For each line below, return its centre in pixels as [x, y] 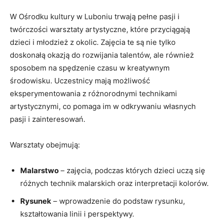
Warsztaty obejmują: [45, 145]
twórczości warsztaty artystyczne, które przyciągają [100, 29]
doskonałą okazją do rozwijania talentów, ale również [102, 55]
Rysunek [36, 201]
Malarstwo [39, 170]
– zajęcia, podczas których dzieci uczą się [132, 170]
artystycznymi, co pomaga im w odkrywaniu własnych [103, 106]
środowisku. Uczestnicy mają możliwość [80, 80]
